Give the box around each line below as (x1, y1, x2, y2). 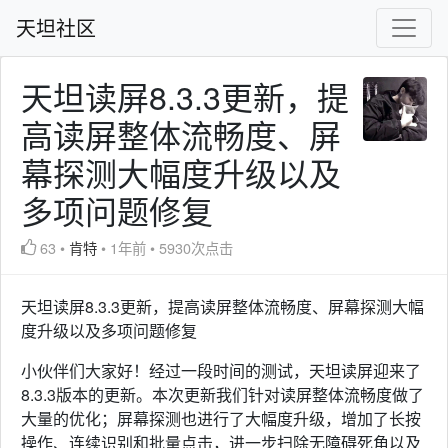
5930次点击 (159, 237, 233, 258)
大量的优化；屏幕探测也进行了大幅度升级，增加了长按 (21, 407, 421, 430)
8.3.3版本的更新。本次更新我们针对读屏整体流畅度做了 (21, 383, 424, 406)
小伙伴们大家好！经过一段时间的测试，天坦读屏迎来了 (21, 359, 421, 382)
